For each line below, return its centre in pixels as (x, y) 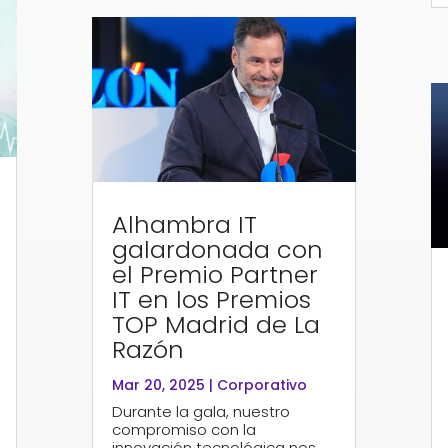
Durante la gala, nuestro (201, 411)
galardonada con (218, 249)
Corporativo (262, 384)
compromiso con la (184, 429)
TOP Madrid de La (216, 324)
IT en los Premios (212, 299)
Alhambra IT (185, 224)
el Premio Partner (215, 274)
